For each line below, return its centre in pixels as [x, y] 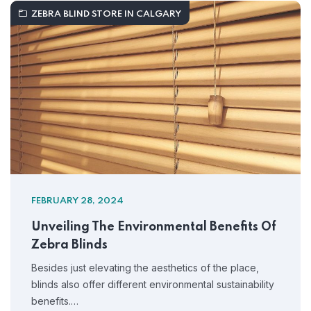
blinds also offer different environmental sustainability [153, 284]
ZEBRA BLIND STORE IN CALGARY [106, 14]
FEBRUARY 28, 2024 [77, 201]
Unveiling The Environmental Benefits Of [154, 227]
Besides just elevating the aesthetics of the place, [145, 268]
